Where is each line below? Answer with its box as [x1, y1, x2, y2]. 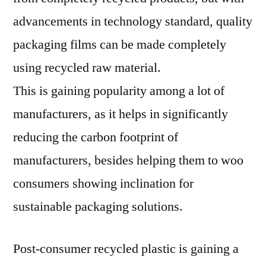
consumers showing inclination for [13, 175, 194, 192]
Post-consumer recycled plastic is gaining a [13, 240, 239, 257]
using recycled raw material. [13, 59, 161, 76]
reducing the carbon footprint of [13, 129, 178, 145]
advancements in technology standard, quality [13, 13, 252, 30]
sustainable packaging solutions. [13, 198, 183, 215]
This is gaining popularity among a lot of [13, 83, 224, 99]
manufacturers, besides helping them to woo [13, 152, 243, 169]
